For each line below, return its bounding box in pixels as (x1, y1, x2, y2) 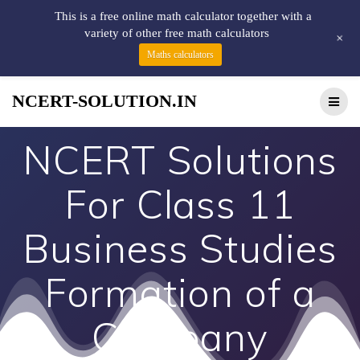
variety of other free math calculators (84, 27, 270, 39)
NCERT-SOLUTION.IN (12, 91, 197, 112)
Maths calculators (146, 49, 214, 61)
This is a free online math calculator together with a (54, 10, 312, 22)
